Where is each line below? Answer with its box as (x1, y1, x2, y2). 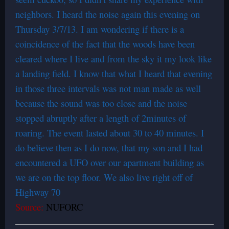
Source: (15, 200, 43, 213)
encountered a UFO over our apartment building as (15, 156, 204, 169)
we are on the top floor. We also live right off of (15, 171, 193, 184)
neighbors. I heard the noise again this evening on (15, 8, 200, 20)
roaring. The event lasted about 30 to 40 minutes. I (15, 126, 204, 139)
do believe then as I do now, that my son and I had (15, 141, 202, 154)
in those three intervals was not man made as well (15, 82, 201, 95)
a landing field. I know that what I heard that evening (15, 67, 212, 80)
